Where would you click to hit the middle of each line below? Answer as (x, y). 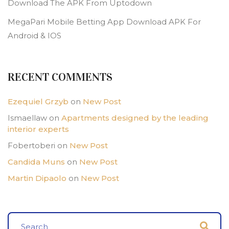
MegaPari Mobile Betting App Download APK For (104, 22)
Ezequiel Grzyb (38, 102)
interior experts (38, 129)
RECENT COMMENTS (60, 77)
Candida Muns (36, 162)
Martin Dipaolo (37, 178)
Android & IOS (35, 36)
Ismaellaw (27, 118)
